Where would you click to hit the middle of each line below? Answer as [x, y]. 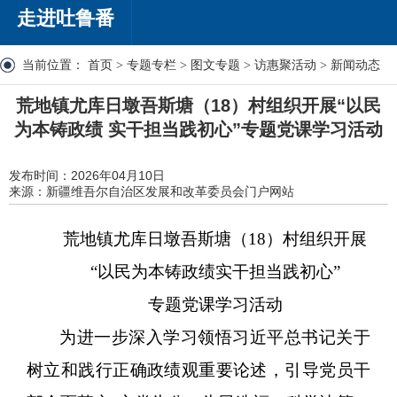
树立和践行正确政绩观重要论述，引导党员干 [198, 370]
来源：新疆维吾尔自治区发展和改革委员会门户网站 [152, 191]
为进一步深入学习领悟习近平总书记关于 [215, 337]
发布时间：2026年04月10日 [87, 175]
